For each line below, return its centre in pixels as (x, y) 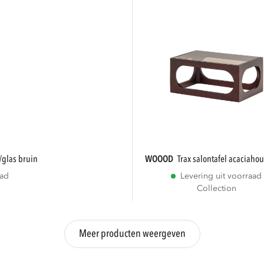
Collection (216, 188)
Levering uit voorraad (221, 176)
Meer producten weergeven (132, 234)
